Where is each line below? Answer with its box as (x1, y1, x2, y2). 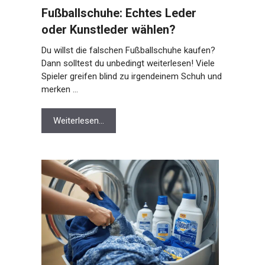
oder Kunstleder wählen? (38, 22, 173, 37)
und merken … (38, 84, 92, 95)
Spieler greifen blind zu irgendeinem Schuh (38, 71, 203, 82)
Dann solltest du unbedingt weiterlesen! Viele (38, 58, 212, 69)
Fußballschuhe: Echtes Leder (38, 6, 194, 20)
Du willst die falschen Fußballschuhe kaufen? (38, 45, 213, 56)
